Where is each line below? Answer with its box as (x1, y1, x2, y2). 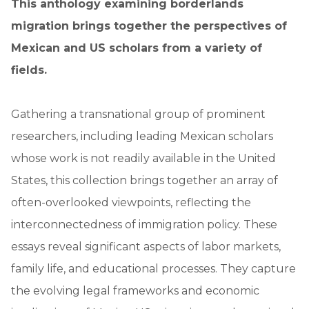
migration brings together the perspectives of (11, 19, 287, 32)
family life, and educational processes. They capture (11, 261, 296, 275)
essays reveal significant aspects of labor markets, (11, 239, 281, 253)
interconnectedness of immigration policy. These (11, 217, 277, 231)
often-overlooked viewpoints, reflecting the (11, 195, 251, 209)
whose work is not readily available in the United (11, 151, 276, 165)
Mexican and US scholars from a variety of (11, 41, 262, 54)
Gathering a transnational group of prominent (11, 107, 266, 121)
